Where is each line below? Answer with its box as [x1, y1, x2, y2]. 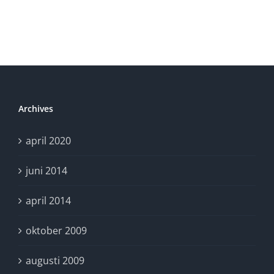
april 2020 [26, 134, 71, 147]
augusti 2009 [26, 254, 84, 267]
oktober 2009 [26, 224, 87, 237]
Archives [18, 103, 53, 114]
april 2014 [26, 194, 71, 207]
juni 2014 [26, 164, 67, 177]
